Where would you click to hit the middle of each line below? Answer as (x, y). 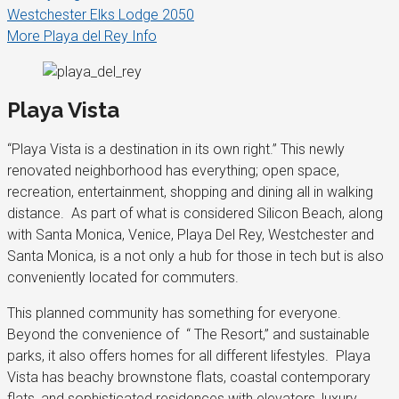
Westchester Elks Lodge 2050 (101, 14)
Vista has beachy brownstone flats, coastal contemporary (189, 378)
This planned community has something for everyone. (174, 313)
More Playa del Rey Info (82, 36)
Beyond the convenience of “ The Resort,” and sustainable (188, 335)
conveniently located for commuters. (123, 278)
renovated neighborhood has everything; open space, (173, 171)
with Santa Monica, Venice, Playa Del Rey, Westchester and (191, 235)
